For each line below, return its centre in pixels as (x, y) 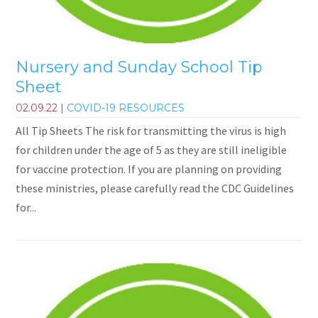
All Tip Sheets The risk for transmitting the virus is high (151, 130)
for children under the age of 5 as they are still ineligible (152, 149)
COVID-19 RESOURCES (126, 108)
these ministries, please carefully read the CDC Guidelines (155, 188)
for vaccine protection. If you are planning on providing (149, 169)
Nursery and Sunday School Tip (139, 67)
